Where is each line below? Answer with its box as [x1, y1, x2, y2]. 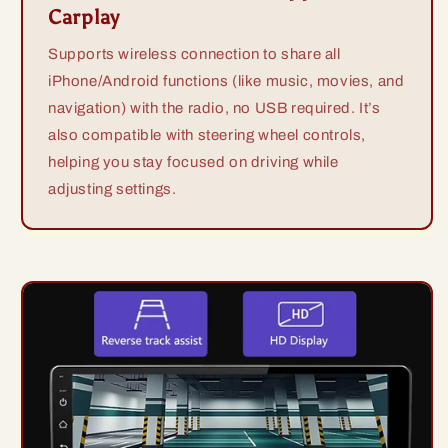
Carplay [48, 5, 121, 30]
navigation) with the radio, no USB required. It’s [48, 100, 381, 117]
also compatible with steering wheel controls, [48, 127, 367, 144]
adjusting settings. [48, 181, 177, 198]
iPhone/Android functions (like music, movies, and [48, 73, 405, 90]
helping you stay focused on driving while [48, 154, 339, 171]
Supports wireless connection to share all [48, 46, 341, 63]
